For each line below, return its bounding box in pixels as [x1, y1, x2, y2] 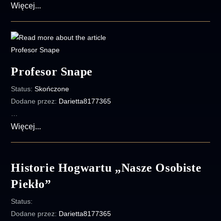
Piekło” [11, 178, 51, 190]
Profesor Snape [11, 65, 93, 78]
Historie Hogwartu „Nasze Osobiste [11, 161, 202, 174]
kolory [40, 13, 60, 21]
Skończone [35, 85, 70, 93]
